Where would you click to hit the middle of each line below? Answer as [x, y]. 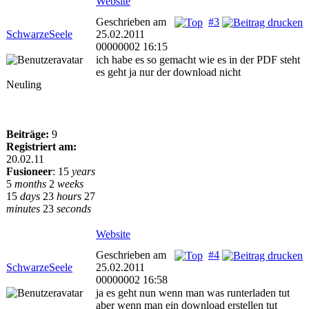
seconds [74, 209]
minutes [23, 209]
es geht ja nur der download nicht [168, 72]
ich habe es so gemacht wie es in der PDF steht [198, 60]
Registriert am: [41, 147]
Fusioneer [29, 171]
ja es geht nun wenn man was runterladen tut [193, 293]
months [30, 184]
